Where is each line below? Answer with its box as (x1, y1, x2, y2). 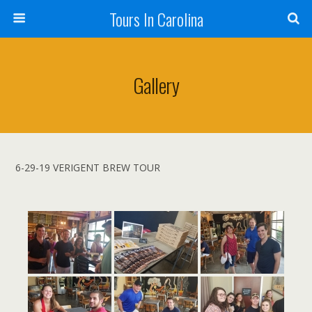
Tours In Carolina (109, 6, 203, 31)
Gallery (133, 70, 179, 100)
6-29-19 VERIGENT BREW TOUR (15, 161, 161, 174)
